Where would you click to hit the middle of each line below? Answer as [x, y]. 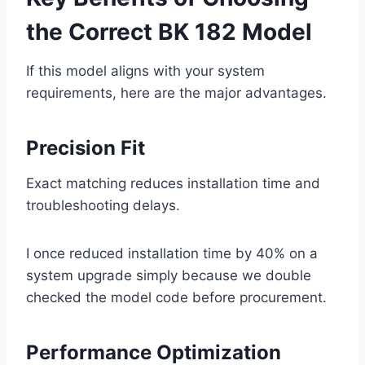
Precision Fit [86, 148]
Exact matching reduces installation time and [173, 184]
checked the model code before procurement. [176, 298]
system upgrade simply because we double [169, 276]
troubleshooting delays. [103, 206]
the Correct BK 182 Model [169, 32]
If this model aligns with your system [145, 71]
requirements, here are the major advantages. [176, 93]
